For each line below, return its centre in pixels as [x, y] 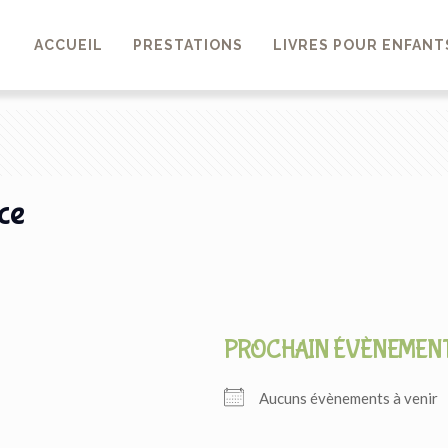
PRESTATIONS [187, 45]
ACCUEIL [68, 45]
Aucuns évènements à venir [348, 398]
